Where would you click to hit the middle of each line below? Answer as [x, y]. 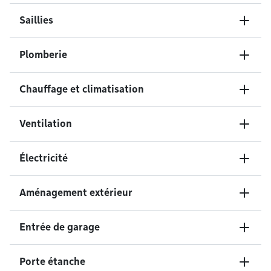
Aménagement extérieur [76, 193]
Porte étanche [52, 262]
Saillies [36, 20]
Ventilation [46, 124]
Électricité [44, 158]
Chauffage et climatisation [82, 89]
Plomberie [43, 55]
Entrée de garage [60, 227]
